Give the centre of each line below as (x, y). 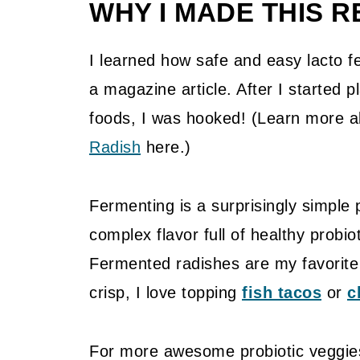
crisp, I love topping (166, 293)
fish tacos (282, 293)
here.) (166, 147)
